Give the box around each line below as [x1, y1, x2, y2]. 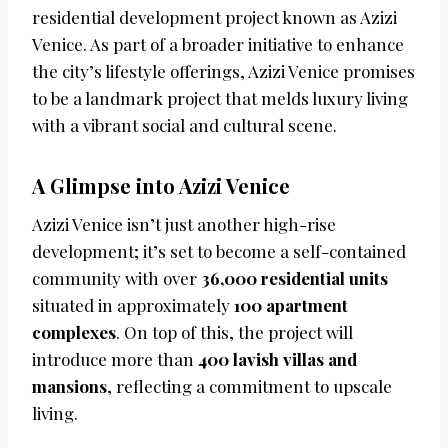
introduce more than [32, 347, 198, 370]
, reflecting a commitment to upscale [107, 374, 392, 397]
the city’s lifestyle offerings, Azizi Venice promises [32, 59, 415, 82]
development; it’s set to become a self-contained [32, 239, 406, 262]
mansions [32, 374, 107, 397]
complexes [32, 320, 116, 343]
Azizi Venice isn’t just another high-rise [32, 212, 336, 235]
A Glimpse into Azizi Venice [32, 171, 290, 199]
